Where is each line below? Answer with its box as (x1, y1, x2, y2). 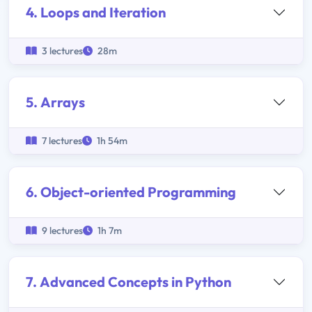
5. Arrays (26, 93, 85, 111)
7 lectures (40, 134, 82, 148)
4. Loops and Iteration (26, 3, 166, 22)
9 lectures (40, 224, 83, 237)
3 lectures (40, 45, 83, 58)
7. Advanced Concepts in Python (26, 273, 231, 291)
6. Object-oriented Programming (26, 183, 236, 201)
